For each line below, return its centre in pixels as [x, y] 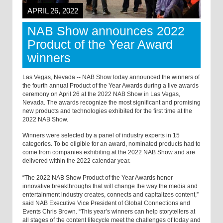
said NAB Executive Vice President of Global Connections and [106, 203]
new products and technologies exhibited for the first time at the [107, 111]
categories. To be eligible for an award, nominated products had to [111, 144]
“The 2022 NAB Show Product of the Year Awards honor [98, 178]
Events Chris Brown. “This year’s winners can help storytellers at [109, 212]
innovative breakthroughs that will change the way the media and [110, 186]
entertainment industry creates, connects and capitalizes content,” [111, 195]
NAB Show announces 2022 [106, 31]
